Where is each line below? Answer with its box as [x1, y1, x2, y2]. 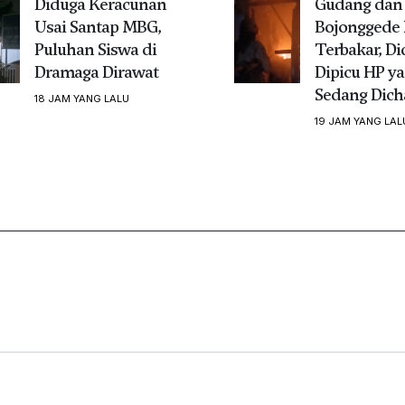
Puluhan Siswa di [33, 37, 156, 61]
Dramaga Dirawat [33, 60, 158, 83]
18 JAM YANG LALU [33, 91, 129, 105]
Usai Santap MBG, [33, 14, 161, 38]
